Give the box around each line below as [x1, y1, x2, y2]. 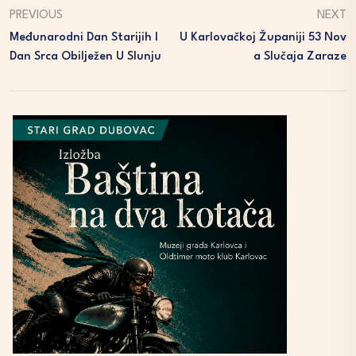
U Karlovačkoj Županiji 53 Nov [180, 31, 346, 44]
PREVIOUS [10, 9, 63, 21]
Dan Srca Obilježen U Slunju [10, 50, 161, 63]
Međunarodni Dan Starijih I [10, 31, 158, 44]
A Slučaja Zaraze [253, 50, 346, 63]
